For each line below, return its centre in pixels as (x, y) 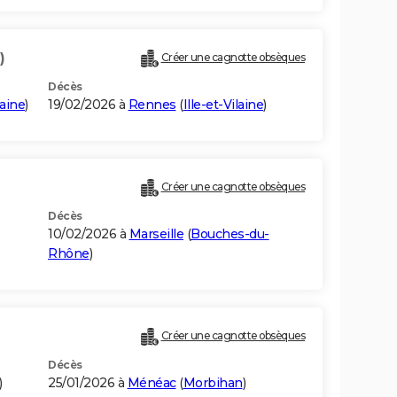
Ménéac (152, 383)
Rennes (152, 105)
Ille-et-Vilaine (223, 105)
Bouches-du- (230, 234)
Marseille (156, 234)
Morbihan (213, 383)
